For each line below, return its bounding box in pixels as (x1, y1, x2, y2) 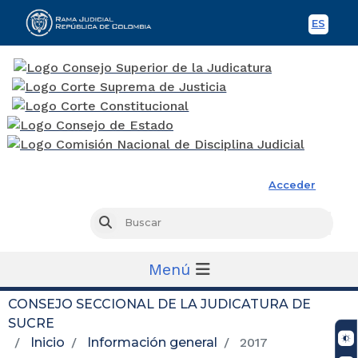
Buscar (110, 217, 148, 229)
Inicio (30, 334, 65, 350)
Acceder (268, 178, 316, 191)
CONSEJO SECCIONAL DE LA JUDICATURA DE (8, 296, 311, 312)
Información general (87, 334, 217, 350)
